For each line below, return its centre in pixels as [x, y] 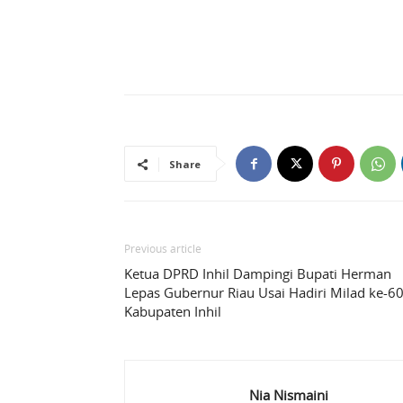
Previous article [163, 249]
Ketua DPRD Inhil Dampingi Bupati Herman [258, 274]
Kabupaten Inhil [173, 312]
